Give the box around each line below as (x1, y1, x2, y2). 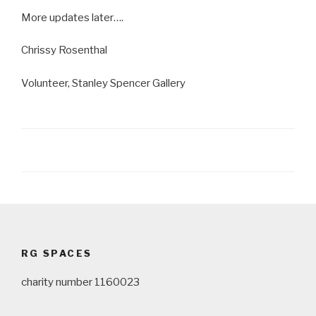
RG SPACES (21, 248, 92, 259)
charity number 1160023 (21, 275, 140, 288)
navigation (20, 224, 90, 241)
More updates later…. (21, 11, 123, 24)
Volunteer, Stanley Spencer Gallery (21, 76, 186, 90)
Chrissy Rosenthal (21, 44, 107, 56)
